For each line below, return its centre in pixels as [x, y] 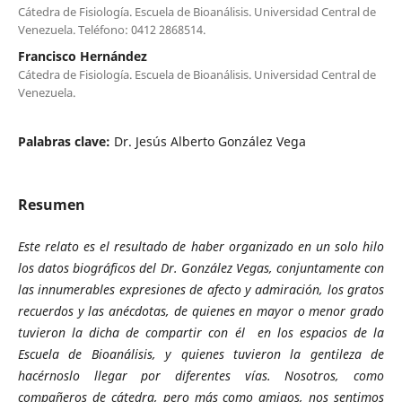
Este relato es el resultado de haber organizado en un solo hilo [201, 246]
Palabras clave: [66, 141]
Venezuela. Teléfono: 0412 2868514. [111, 29]
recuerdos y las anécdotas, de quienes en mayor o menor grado [201, 310]
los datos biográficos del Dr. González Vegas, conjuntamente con [201, 267]
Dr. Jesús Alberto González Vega [210, 141]
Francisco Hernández [82, 56]
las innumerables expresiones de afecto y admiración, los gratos [201, 289]
